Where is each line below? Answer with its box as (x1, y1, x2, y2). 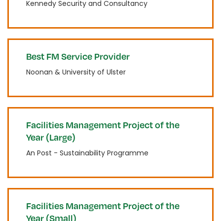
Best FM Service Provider (26, 50, 130, 62)
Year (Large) (26, 131, 75, 143)
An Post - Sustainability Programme (26, 148, 148, 158)
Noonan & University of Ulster (26, 67, 126, 77)
